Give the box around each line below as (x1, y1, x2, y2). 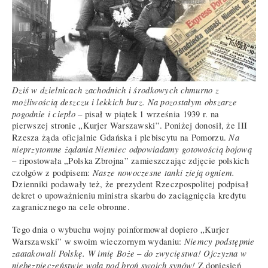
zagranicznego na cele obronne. (12, 200, 130, 212)
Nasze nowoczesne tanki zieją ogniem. (92, 166, 235, 178)
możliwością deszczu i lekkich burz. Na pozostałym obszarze (12, 95, 237, 108)
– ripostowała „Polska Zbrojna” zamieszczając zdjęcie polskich (12, 154, 249, 166)
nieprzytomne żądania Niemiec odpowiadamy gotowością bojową (12, 142, 252, 155)
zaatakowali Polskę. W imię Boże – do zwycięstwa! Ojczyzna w (12, 246, 247, 259)
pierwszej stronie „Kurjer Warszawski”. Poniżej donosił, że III (12, 119, 248, 131)
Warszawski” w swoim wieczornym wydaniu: (12, 235, 184, 247)
